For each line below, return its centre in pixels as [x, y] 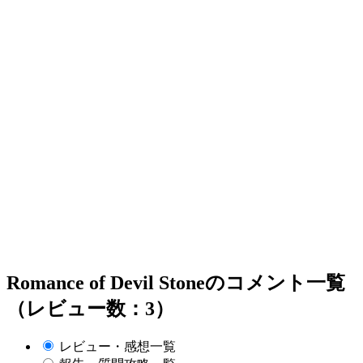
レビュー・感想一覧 [117, 347]
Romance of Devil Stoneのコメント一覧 [176, 283]
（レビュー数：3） [90, 309]
